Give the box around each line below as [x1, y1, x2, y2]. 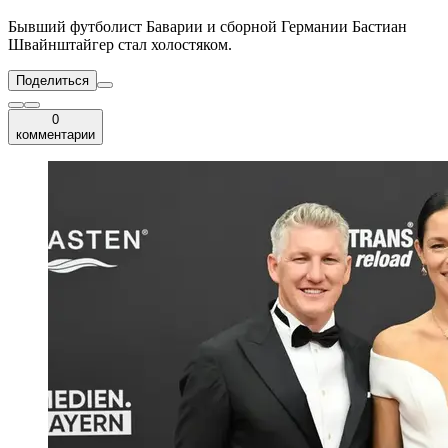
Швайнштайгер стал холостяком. [8, 36, 232, 54]
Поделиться [16, 73, 89, 89]
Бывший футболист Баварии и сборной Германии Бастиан [8, 18, 407, 36]
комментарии [16, 127, 95, 143]
